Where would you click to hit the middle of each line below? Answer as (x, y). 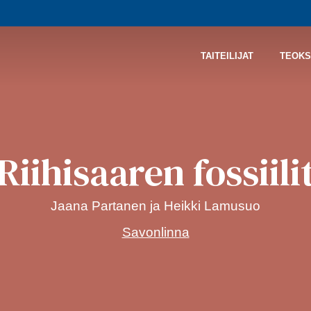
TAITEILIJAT (227, 56)
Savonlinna (155, 232)
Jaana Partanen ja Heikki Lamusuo (155, 206)
